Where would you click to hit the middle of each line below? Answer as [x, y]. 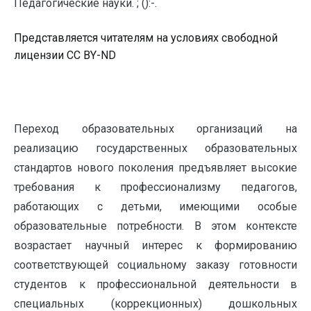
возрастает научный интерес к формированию [155, 245]
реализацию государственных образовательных [155, 148]
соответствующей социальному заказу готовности [155, 265]
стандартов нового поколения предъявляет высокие [155, 168]
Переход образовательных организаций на [155, 129]
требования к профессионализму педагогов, [155, 187]
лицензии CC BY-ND [65, 55]
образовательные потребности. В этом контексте [155, 226]
